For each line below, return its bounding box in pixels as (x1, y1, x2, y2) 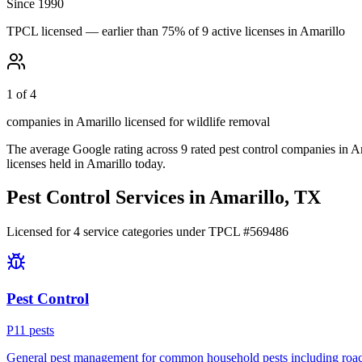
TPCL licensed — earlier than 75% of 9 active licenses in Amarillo (6, 23, 345, 38)
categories (119, 225, 173, 239)
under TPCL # (173, 225, 250, 239)
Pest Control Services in (6, 187, 209, 208)
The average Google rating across (6, 141, 181, 156)
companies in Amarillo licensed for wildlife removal (6, 114, 270, 128)
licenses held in (6, 156, 86, 170)
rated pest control (187, 141, 281, 156)
